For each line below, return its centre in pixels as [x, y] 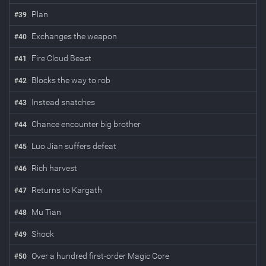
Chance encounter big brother [86, 124]
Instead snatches [63, 102]
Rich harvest [54, 168]
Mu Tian [46, 212]
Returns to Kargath [67, 190]
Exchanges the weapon [74, 36]
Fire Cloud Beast [61, 58]
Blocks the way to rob [71, 80]
